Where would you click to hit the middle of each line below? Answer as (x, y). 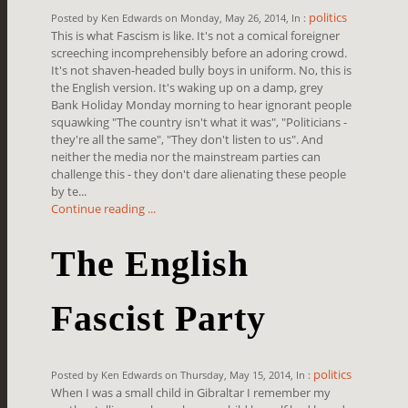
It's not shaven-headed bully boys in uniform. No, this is (202, 70)
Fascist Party (159, 318)
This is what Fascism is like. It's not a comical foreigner (196, 35)
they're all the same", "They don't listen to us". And (188, 139)
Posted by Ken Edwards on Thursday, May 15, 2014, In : (183, 374)
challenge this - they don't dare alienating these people (199, 173)
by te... (69, 191)
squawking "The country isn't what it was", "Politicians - (199, 122)
